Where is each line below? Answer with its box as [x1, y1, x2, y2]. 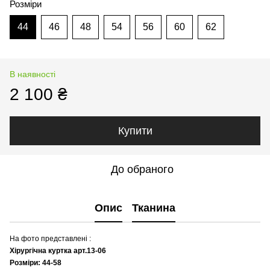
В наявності [10, 69, 55, 80]
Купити [118, 125, 152, 137]
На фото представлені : [10, 234, 91, 243]
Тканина [132, 201, 175, 214]
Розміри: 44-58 [10, 259, 61, 268]
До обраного [111, 163, 174, 176]
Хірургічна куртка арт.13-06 [10, 246, 106, 256]
